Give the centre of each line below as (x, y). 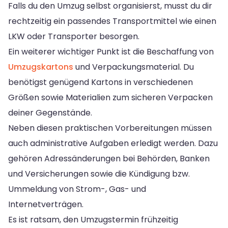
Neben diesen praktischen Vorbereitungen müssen (110, 128)
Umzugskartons (41, 67)
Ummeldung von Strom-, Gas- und (77, 189)
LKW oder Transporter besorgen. (74, 36)
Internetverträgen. (46, 204)
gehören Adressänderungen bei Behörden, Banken (109, 158)
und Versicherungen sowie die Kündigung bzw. (99, 174)
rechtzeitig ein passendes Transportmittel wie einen (112, 21)
